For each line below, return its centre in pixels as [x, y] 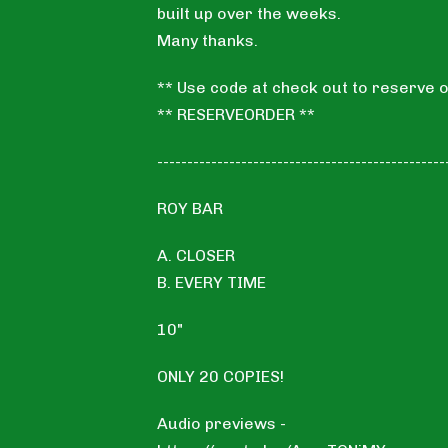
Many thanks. [208, 41]
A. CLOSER [196, 256]
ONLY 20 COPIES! [221, 377]
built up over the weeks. [249, 14]
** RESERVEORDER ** [236, 115]
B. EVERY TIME [212, 283]
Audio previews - [222, 424]
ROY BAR [190, 209]
